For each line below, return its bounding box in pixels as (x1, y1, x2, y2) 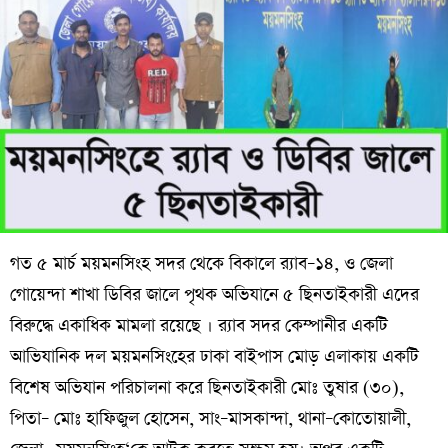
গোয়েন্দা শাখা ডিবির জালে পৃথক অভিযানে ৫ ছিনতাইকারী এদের (10, 282, 419, 307)
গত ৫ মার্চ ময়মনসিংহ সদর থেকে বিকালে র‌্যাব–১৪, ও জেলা (10, 251, 393, 276)
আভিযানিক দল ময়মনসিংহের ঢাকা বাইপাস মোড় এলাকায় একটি (10, 344, 419, 369)
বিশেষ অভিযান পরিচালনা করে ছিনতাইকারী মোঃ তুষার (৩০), (10, 375, 404, 400)
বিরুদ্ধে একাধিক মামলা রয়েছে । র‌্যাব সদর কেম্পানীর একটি (10, 313, 388, 338)
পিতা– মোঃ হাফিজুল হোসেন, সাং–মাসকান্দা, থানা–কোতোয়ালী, (10, 406, 411, 431)
